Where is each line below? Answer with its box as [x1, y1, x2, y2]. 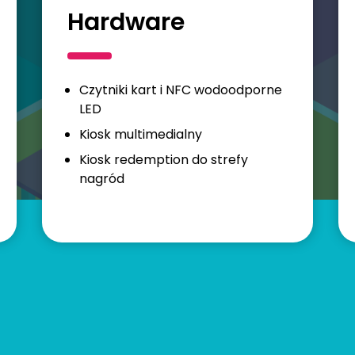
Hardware [67, 5, 185, 39]
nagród [79, 170, 125, 189]
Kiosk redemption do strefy [79, 151, 249, 170]
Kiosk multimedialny [79, 125, 203, 144]
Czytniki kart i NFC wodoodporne [79, 81, 283, 100]
